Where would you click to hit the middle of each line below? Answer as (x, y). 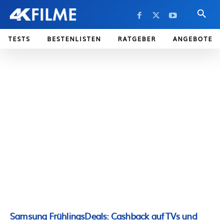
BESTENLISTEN (74, 39)
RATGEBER (137, 39)
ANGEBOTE (193, 39)
